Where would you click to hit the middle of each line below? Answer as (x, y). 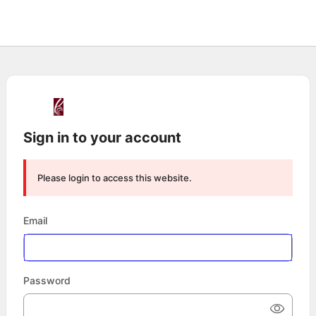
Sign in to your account (102, 138)
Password (47, 280)
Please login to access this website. (115, 177)
